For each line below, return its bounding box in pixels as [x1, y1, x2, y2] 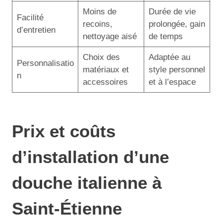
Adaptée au [148, 52, 190, 62]
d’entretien [16, 25, 55, 35]
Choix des [82, 52, 120, 62]
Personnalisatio [16, 58, 74, 68]
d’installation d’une [12, 147, 169, 166]
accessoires [82, 77, 128, 87]
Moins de [82, 6, 116, 16]
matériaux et [82, 64, 129, 74]
